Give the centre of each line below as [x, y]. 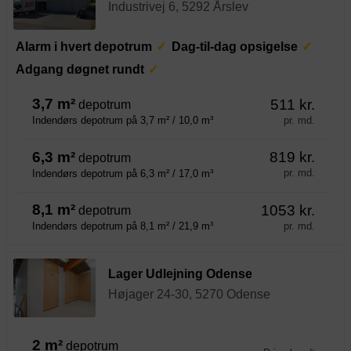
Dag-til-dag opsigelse [234, 46]
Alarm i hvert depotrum [84, 46]
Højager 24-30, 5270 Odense [189, 294]
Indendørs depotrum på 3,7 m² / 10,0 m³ [123, 121]
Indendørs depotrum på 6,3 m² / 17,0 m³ [123, 173]
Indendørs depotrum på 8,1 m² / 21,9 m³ [123, 226]
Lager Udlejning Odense [180, 273]
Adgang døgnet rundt [80, 70]
